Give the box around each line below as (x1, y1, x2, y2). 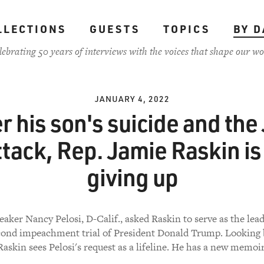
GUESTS (89, 22, 140, 36)
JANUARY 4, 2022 (94, 93, 170, 104)
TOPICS (163, 22, 210, 36)
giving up (86, 161, 178, 192)
